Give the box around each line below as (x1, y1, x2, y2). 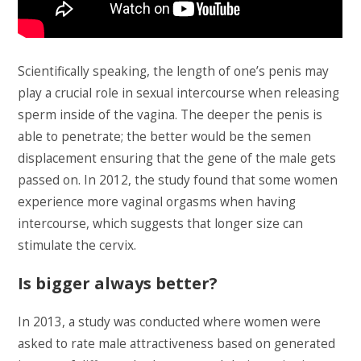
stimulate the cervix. (18, 236, 137, 254)
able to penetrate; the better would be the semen (18, 127, 312, 145)
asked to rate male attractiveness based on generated (18, 334, 336, 352)
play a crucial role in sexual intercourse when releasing (18, 84, 340, 102)
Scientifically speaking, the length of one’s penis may (18, 62, 330, 80)
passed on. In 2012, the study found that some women (18, 171, 338, 189)
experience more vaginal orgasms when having (18, 193, 297, 210)
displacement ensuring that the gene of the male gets (18, 149, 337, 167)
